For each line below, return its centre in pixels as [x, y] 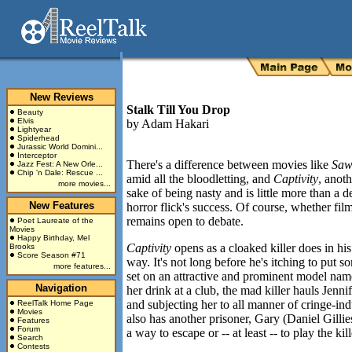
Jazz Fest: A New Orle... [60, 164]
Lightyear [34, 129]
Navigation [61, 288]
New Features [61, 205]
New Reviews [61, 97]
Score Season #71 [51, 255]
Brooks [22, 246]
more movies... [84, 183]
